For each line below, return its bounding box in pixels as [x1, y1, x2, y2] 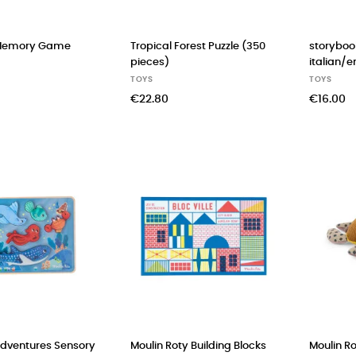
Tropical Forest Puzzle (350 [130, 41, 265, 52]
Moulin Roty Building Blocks [130, 340, 266, 351]
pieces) [130, 56, 169, 68]
